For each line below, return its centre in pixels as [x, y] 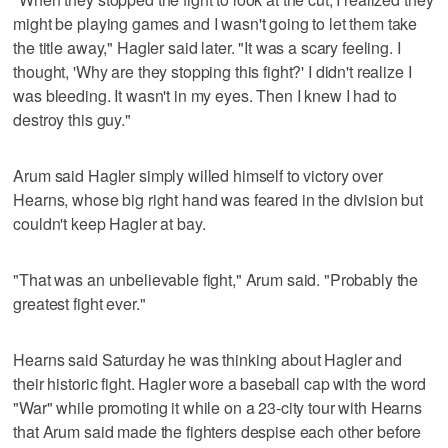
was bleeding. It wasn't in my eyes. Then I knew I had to [205, 95]
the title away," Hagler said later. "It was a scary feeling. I [207, 47]
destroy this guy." [72, 119]
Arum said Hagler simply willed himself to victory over [198, 175]
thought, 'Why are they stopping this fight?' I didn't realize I [212, 71]
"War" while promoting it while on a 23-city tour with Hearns [217, 407]
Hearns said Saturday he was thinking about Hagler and [207, 359]
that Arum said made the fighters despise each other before [217, 431]
